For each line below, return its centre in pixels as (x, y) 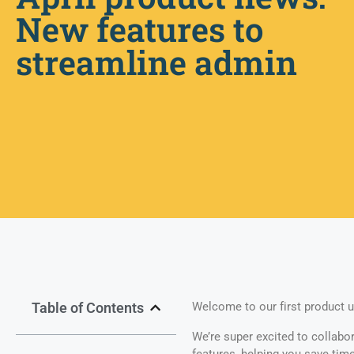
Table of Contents (88, 307)
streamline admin (156, 62)
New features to (140, 29)
